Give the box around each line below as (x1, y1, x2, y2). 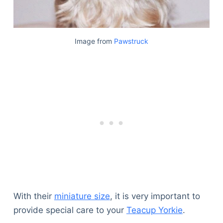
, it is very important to (110, 191, 200, 201)
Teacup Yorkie (126, 205, 183, 215)
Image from (74, 37, 114, 46)
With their (13, 191, 54, 201)
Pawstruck (113, 37, 148, 46)
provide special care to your (13, 205, 126, 215)
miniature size (54, 191, 110, 201)
